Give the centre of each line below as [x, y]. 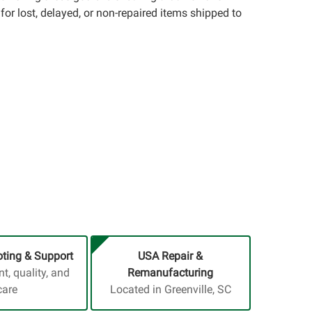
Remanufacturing [171, 273]
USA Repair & [171, 256]
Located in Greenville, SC [170, 289]
